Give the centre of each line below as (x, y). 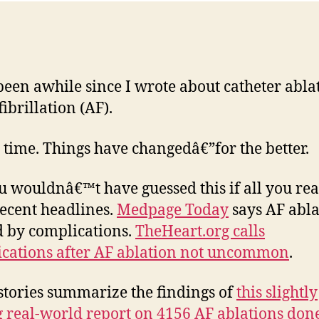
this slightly (277, 293)
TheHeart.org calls (200, 231)
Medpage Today (173, 210)
